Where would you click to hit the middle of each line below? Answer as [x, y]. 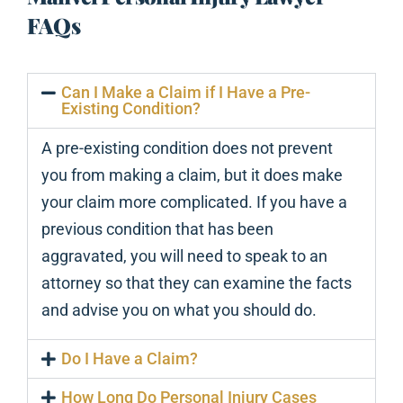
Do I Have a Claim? [129, 359]
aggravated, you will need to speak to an [184, 256]
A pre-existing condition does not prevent [187, 148]
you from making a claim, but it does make [192, 175]
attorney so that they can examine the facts [197, 283]
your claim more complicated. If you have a [194, 202]
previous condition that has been [157, 229]
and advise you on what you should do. [179, 310]
